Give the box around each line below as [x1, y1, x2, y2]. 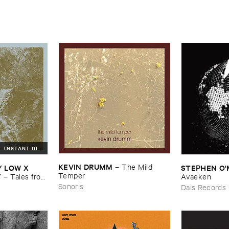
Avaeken [181, 171, 212, 181]
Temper [58, 170, 85, 180]
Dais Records [181, 181, 226, 192]
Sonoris [58, 181, 84, 191]
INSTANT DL [4, 144, 40, 152]
